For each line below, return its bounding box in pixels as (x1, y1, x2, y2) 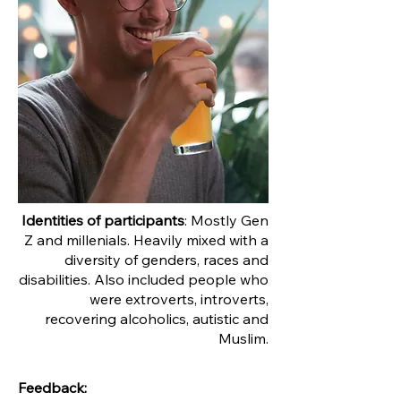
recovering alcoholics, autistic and (45, 310, 269, 328)
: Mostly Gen (184, 211, 269, 230)
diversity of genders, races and (64, 251, 269, 269)
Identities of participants (21, 211, 184, 230)
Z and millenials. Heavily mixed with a (24, 231, 269, 250)
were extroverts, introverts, (90, 290, 269, 309)
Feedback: (18, 379, 87, 397)
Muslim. (218, 329, 269, 348)
